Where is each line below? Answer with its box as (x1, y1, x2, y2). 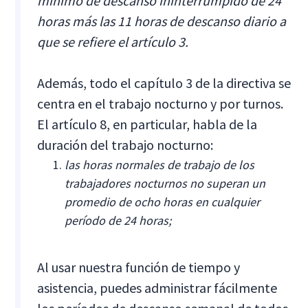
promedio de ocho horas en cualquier (65, 193, 261, 210)
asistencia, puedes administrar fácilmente (37, 278, 278, 296)
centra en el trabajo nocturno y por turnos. (37, 94, 284, 112)
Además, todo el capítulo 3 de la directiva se (37, 74, 291, 91)
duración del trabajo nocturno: (37, 135, 214, 153)
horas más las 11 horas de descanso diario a (37, 12, 287, 30)
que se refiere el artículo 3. (37, 32, 189, 50)
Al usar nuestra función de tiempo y (37, 258, 241, 276)
